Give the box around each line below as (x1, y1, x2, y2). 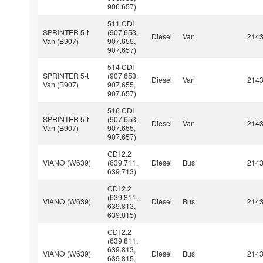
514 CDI (107, 61, 134, 72)
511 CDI (107, 18, 134, 28)
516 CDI (107, 104, 134, 115)
